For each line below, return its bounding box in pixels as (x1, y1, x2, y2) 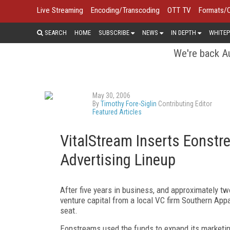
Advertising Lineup (60, 150, 176, 169)
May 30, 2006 (92, 91, 130, 100)
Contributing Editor (157, 99, 212, 108)
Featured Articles (92, 107, 142, 116)
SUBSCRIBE (99, 28, 129, 36)
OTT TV (167, 6, 191, 15)
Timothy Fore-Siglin (101, 99, 157, 108)
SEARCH (43, 28, 67, 36)
